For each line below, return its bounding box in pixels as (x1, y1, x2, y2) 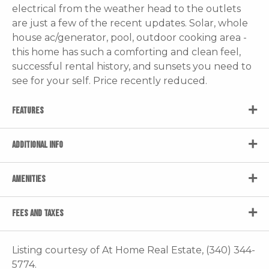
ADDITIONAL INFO (12, 139, 63, 151)
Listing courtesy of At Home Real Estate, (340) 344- (12, 244, 255, 256)
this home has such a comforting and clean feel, (12, 46, 241, 58)
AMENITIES (12, 173, 46, 185)
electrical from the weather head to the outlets (12, 2, 241, 14)
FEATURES (12, 104, 44, 116)
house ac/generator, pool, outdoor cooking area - (12, 31, 247, 43)
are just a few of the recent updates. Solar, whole (12, 17, 248, 29)
